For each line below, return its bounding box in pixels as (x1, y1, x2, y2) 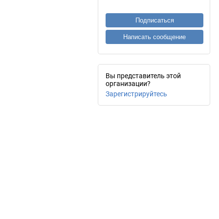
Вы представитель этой (106, 72, 181, 80)
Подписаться (135, 17, 174, 24)
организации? (106, 80, 151, 88)
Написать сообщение (123, 33, 186, 41)
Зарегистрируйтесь (106, 90, 167, 98)
